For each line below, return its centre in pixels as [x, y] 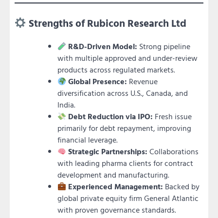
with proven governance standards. [117, 210]
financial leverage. [88, 140]
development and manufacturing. [113, 175]
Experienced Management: [116, 187]
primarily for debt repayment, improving [124, 128]
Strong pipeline [164, 46]
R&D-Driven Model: [103, 46]
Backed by [182, 187]
